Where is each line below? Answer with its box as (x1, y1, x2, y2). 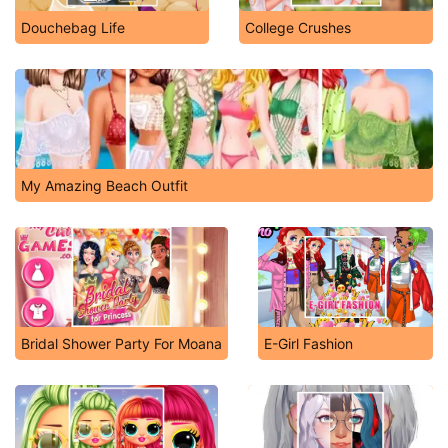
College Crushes (245, 19, 351, 36)
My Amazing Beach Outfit (21, 177, 188, 194)
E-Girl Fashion (264, 335, 353, 352)
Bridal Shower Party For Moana (21, 335, 222, 352)
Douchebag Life (21, 19, 125, 36)
